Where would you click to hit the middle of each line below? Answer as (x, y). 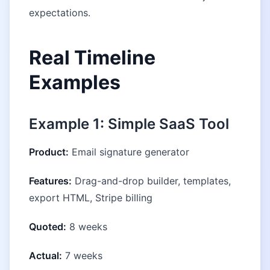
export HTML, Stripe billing (91, 198)
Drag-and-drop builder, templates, (151, 181)
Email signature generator (129, 152)
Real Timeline (92, 58)
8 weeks (87, 227)
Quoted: (48, 227)
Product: (49, 152)
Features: (50, 181)
